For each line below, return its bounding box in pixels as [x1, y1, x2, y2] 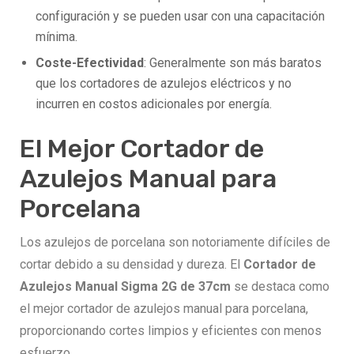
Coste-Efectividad [36, 55, 144, 71]
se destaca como [231, 279, 330, 295]
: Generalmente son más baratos [144, 55, 322, 71]
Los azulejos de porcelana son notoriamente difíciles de [20, 235, 330, 250]
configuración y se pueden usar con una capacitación [36, 9, 325, 24]
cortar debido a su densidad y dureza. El [20, 257, 243, 273]
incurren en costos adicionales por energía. [36, 96, 272, 112]
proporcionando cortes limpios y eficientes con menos [20, 323, 322, 339]
